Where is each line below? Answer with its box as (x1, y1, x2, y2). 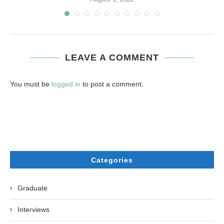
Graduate (17, 184, 47, 192)
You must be (10, 80, 51, 88)
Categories (91, 156, 133, 164)
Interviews (17, 205, 49, 214)
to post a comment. (80, 80, 143, 88)
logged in (51, 80, 80, 88)
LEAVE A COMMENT (65, 52, 159, 63)
